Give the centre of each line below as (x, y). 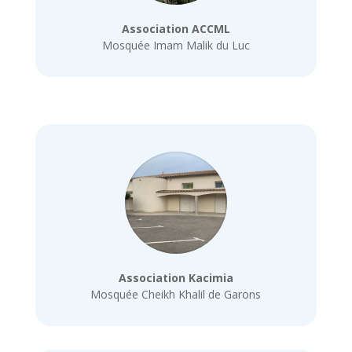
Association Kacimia (176, 278)
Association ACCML (176, 28)
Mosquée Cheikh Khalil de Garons (176, 295)
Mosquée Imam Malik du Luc (176, 45)
